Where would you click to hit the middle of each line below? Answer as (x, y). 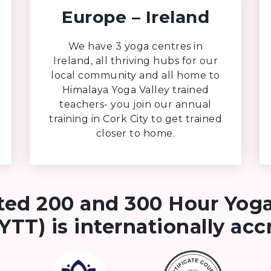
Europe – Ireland (135, 17)
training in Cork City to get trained (135, 119)
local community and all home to (135, 75)
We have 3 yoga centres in (135, 46)
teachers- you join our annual (135, 104)
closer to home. (135, 133)
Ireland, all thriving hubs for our (135, 60)
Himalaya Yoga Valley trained (135, 90)
